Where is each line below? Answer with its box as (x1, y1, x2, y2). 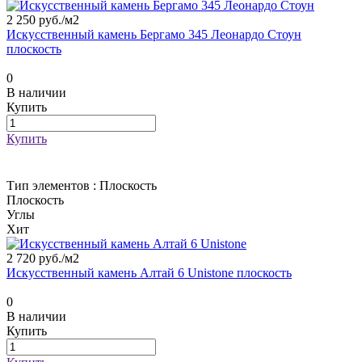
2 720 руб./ (6, 251, 65, 266)
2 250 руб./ (6, 13, 65, 27)
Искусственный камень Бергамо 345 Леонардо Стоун (6, 27, 301, 42)
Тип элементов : (6, 179, 99, 193)
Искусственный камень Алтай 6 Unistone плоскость (6, 266, 292, 280)
